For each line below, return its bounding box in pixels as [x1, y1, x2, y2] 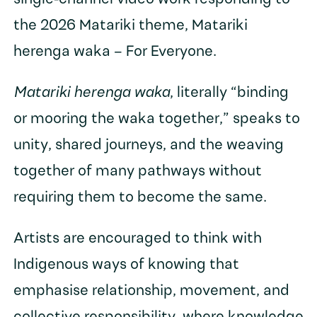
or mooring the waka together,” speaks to [13, 112, 300, 127]
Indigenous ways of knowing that [13, 258, 239, 273]
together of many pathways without [13, 164, 262, 180]
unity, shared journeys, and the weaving [13, 138, 284, 154]
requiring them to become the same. [13, 190, 267, 206]
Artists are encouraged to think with [13, 231, 262, 247]
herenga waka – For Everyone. [13, 45, 217, 60]
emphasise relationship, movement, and [13, 284, 289, 299]
